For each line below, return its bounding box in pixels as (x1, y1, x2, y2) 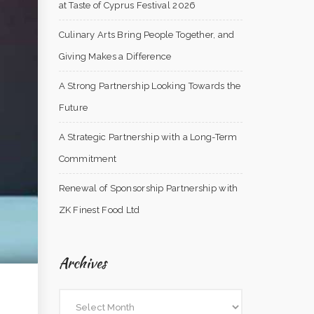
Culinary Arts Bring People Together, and (58, 29, 235, 40)
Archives (58, 252, 107, 273)
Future (58, 102, 88, 113)
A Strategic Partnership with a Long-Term (58, 132, 238, 142)
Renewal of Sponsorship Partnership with (58, 183, 238, 193)
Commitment (58, 153, 117, 164)
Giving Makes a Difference (58, 51, 172, 62)
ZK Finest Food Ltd (58, 205, 140, 215)
